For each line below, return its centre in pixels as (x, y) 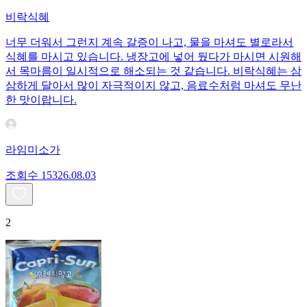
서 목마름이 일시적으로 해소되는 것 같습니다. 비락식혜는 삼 (153, 71)
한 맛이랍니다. (41, 100)
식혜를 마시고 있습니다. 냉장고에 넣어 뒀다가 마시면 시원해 (153, 57)
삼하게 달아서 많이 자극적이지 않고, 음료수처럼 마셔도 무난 (153, 86)
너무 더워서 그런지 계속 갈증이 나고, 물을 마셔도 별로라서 (149, 42)
